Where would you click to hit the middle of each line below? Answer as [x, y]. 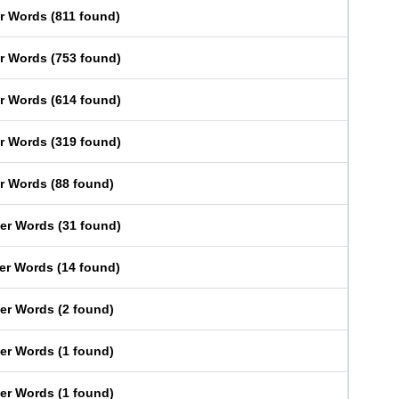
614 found [86, 100]
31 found [90, 225]
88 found [82, 183]
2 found [86, 309]
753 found [86, 58]
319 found [86, 142]
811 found [85, 16]
